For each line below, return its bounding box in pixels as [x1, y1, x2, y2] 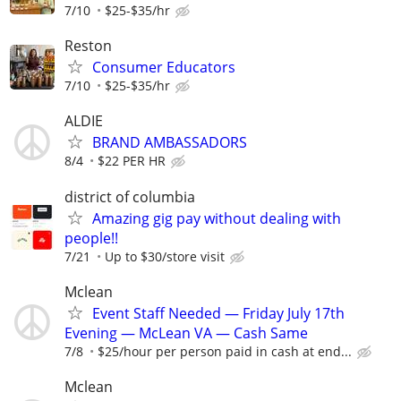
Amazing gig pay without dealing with [92, 208, 341, 228]
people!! [64, 227, 118, 248]
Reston [64, 36, 112, 56]
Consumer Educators [92, 57, 235, 78]
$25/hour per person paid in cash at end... [98, 342, 352, 360]
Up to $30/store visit [105, 247, 225, 265]
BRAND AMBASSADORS [92, 132, 247, 153]
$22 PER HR [98, 152, 166, 170]
